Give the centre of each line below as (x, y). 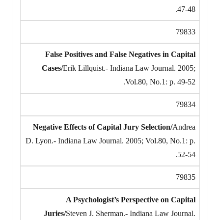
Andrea (184, 127)
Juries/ (55, 213)
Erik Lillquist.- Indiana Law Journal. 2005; (129, 68)
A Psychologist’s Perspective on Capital (131, 199)
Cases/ (52, 68)
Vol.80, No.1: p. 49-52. (160, 82)
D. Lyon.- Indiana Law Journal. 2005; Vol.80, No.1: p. (110, 140)
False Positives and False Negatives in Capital (120, 54)
